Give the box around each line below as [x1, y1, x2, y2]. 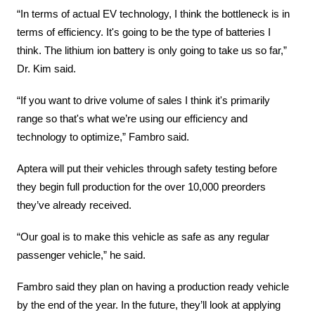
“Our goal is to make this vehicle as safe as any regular [17, 231, 270, 243]
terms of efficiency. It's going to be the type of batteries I [17, 26, 271, 38]
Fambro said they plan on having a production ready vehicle [17, 281, 290, 292]
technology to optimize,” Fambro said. [17, 131, 190, 143]
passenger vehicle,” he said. [17, 249, 146, 261]
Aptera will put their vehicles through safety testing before [17, 162, 278, 174]
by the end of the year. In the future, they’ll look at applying [17, 299, 281, 311]
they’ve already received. [17, 199, 132, 211]
